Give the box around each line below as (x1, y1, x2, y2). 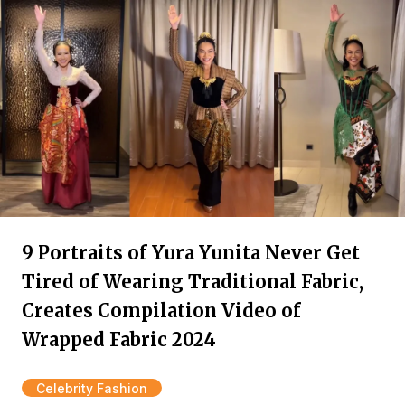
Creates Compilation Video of (22, 299, 301, 322)
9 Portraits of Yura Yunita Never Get (22, 241, 360, 264)
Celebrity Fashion (36, 381, 147, 396)
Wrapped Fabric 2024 (22, 328, 216, 351)
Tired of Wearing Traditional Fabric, (22, 270, 363, 293)
